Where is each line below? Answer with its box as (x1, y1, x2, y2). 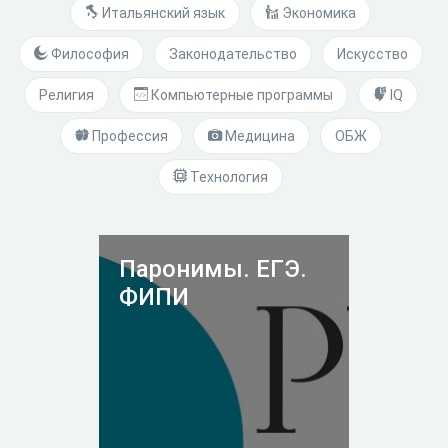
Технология (187, 169, 268, 186)
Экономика (279, 5, 356, 22)
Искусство (336, 46, 408, 63)
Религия (38, 87, 94, 104)
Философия (47, 46, 129, 63)
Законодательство (168, 46, 297, 63)
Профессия (88, 128, 168, 145)
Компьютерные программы (147, 87, 333, 104)
